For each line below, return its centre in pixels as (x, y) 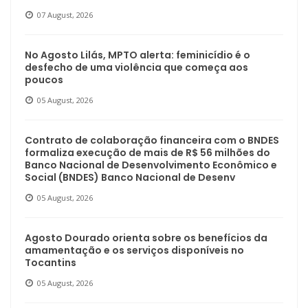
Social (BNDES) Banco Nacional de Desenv (130, 177)
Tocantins (51, 262)
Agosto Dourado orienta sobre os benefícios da (146, 238)
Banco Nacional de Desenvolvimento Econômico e (151, 165)
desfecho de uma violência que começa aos (136, 67)
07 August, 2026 (65, 14)
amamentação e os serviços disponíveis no (134, 250)
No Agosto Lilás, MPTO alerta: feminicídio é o (137, 55)
